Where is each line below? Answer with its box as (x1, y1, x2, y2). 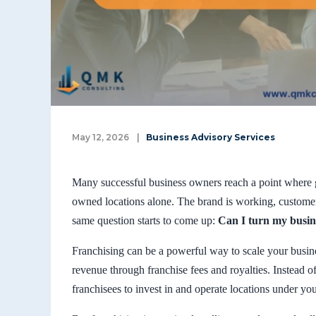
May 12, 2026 (72, 131, 129, 142)
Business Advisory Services (145, 131, 275, 142)
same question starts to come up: (72, 214, 218, 226)
